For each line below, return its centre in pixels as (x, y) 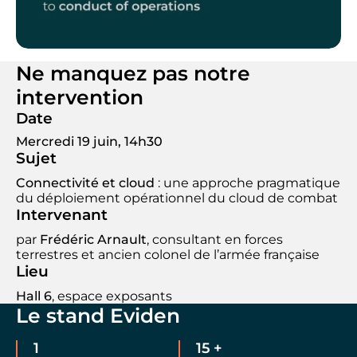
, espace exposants (112, 296)
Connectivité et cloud (85, 183)
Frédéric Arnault (93, 240)
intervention (80, 98)
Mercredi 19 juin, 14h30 (89, 142)
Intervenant (62, 215)
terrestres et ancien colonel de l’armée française (168, 255)
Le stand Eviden (98, 316)
